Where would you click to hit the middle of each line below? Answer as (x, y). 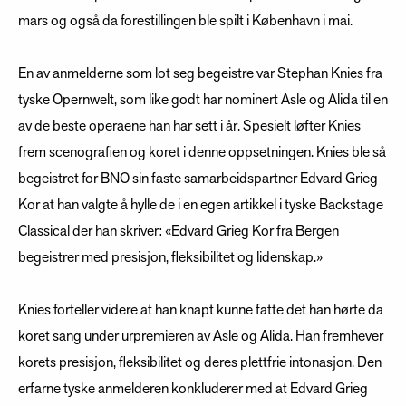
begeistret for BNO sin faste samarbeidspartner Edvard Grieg (198, 179)
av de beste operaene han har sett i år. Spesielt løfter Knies (189, 126)
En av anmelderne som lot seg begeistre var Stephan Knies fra (200, 74)
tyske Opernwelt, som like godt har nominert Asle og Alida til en (203, 100)
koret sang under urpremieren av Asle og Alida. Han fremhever (201, 337)
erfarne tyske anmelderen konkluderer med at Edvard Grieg (193, 389)
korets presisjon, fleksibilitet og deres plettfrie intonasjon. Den (200, 363)
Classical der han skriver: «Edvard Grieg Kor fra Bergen (179, 232)
